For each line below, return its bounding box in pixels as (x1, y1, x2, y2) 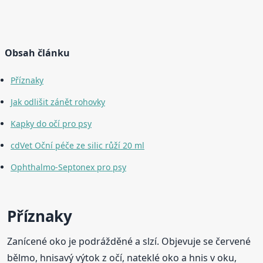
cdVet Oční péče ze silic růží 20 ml (11, 140, 144, 151)
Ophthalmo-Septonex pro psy (11, 161, 126, 173)
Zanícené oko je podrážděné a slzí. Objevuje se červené (7, 235, 251, 248)
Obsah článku (5, 46, 70, 60)
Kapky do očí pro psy (11, 118, 92, 130)
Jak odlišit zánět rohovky (11, 96, 105, 108)
